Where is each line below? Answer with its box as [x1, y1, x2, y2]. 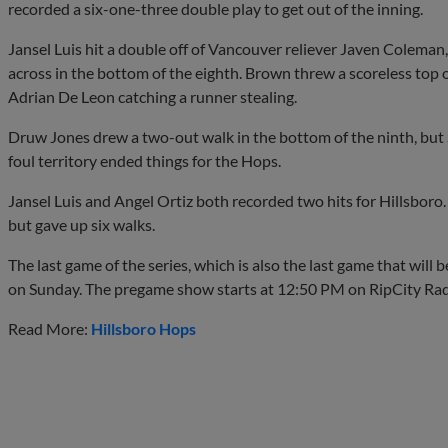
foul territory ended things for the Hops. [8, 150, 281, 170]
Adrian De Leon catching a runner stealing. [8, 86, 297, 106]
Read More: [8, 318, 91, 338]
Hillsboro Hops [91, 318, 196, 338]
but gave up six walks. [8, 214, 155, 234]
